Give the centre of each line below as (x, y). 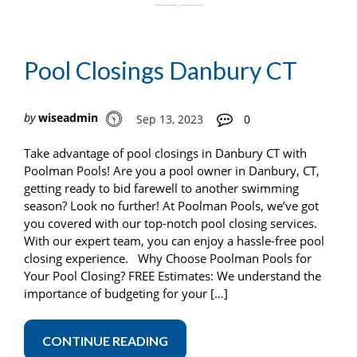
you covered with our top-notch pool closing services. (171, 223)
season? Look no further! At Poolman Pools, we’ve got (171, 205)
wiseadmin (68, 117)
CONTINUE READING (105, 340)
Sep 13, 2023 (170, 119)
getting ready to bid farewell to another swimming (161, 188)
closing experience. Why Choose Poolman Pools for (168, 258)
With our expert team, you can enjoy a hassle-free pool (174, 240)
